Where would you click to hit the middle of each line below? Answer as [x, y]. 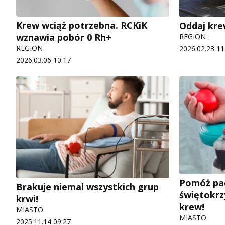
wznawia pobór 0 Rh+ [64, 37]
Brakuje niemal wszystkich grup [87, 187]
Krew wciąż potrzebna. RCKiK [82, 25]
